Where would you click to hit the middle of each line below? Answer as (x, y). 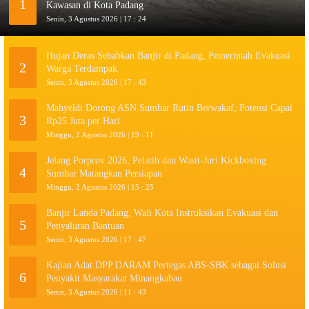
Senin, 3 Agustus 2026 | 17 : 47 (96, 240)
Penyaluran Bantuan (85, 226)
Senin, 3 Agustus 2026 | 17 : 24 (96, 19)
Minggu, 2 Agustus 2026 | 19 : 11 (100, 135)
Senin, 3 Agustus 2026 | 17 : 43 (96, 82)
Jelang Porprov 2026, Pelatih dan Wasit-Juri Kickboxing (156, 161)
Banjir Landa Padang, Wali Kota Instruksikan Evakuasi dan (162, 213)
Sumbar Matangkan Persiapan (106, 174)
